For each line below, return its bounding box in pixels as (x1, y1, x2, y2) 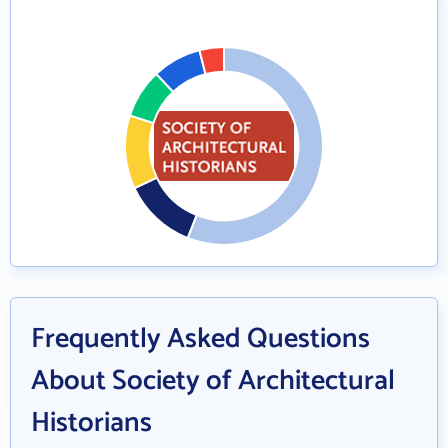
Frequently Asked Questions (31, 316, 370, 362)
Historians (31, 400, 152, 446)
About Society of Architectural (31, 358, 395, 404)
